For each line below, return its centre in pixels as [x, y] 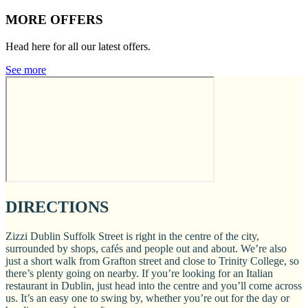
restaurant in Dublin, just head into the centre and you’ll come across [154, 286]
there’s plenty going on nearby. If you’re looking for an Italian [139, 274]
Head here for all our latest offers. [78, 46]
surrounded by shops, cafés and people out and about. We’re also [146, 249]
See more [26, 69]
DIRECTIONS [57, 207]
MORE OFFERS [54, 19]
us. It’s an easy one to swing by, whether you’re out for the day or [147, 298]
